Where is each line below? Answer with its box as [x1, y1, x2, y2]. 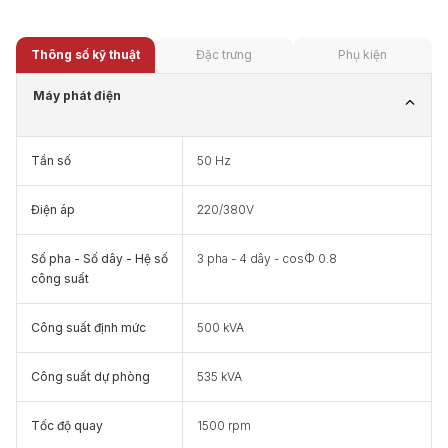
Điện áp [31, 202, 75, 217]
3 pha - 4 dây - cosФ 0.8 [197, 251, 337, 266]
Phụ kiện [338, 47, 388, 62]
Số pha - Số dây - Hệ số [31, 251, 168, 266]
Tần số [31, 153, 71, 168]
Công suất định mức [31, 320, 146, 335]
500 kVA [197, 320, 244, 335]
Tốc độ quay [31, 418, 103, 433]
